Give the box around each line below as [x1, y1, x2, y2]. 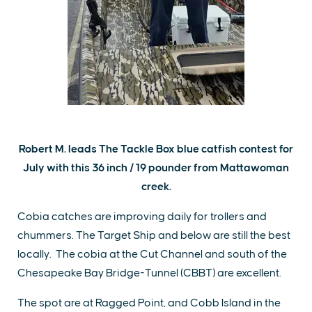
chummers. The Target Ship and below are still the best [17, 230, 290, 241]
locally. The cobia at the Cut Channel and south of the [17, 249, 287, 260]
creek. [141, 181, 171, 192]
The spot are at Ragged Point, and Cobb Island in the [17, 297, 281, 309]
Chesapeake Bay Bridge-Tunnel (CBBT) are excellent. [17, 267, 281, 279]
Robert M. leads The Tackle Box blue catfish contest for [19, 143, 293, 155]
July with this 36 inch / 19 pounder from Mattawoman [23, 162, 289, 173]
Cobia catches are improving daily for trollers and [17, 211, 267, 222]
